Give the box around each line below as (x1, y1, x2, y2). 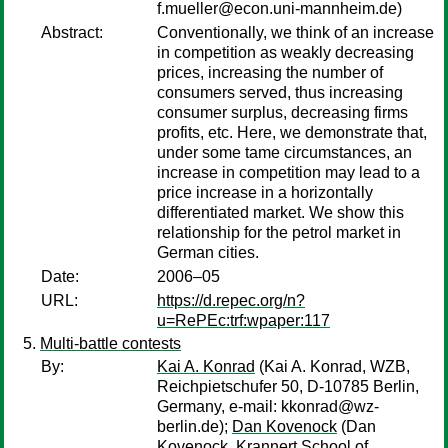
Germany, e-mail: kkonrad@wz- (157, 398, 379, 415)
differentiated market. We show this (157, 204, 404, 221)
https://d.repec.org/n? (157, 292, 305, 309)
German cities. (157, 244, 259, 261)
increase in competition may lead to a (157, 164, 420, 181)
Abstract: (41, 24, 103, 41)
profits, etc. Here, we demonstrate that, (157, 124, 427, 141)
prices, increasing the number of (157, 64, 383, 81)
